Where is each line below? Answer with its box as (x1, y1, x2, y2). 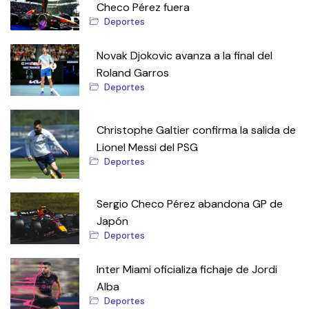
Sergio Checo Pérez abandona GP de (97, 197, 283, 212)
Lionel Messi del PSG (97, 139, 198, 154)
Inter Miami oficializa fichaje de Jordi (97, 262, 277, 277)
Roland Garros (97, 66, 169, 81)
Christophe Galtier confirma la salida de (97, 122, 296, 137)
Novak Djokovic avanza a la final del (97, 48, 272, 63)
